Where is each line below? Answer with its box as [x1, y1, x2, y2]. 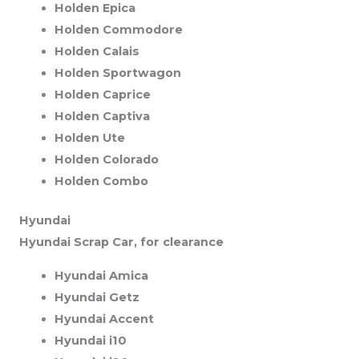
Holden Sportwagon [54, 66, 181, 81]
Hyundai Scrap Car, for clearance [19, 235, 224, 250]
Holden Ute [54, 131, 125, 146]
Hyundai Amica [54, 268, 148, 283]
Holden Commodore [54, 22, 183, 38]
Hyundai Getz [54, 289, 139, 305]
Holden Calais [54, 44, 139, 59]
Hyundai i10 [54, 333, 127, 348]
